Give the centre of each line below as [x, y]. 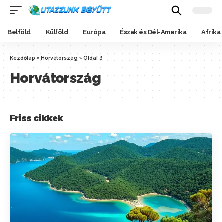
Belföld [19, 32]
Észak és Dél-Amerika [153, 32]
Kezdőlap [23, 58]
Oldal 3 [93, 58]
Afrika [211, 32]
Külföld [56, 32]
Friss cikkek [36, 118]
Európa [94, 32]
